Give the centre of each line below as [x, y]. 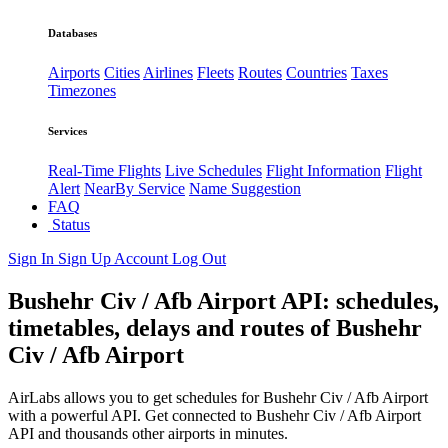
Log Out [199, 259]
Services [67, 131]
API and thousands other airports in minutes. [148, 434]
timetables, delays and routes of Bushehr [215, 328]
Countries [316, 73]
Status [69, 225]
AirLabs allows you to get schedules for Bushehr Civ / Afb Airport [218, 398]
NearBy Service [134, 189]
